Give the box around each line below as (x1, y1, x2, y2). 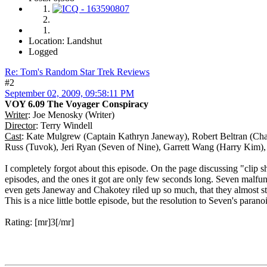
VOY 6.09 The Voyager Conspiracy (5, 99, 148, 110)
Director (5, 120, 36, 131)
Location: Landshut (29, 36, 102, 46)
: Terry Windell (36, 120, 92, 131)
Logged (29, 46, 58, 57)
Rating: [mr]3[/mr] (5, 217, 74, 228)
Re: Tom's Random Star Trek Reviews (5, 67, 150, 77)
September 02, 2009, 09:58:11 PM (5, 88, 134, 99)
